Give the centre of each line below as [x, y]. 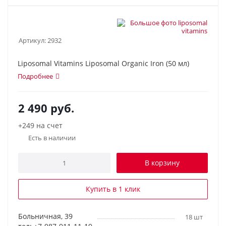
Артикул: [32, 40]
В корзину [162, 163]
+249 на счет [40, 125]
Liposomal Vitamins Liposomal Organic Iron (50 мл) [103, 63]
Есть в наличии [52, 137]
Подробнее [35, 76]
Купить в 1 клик [113, 189]
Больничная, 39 [45, 216]
